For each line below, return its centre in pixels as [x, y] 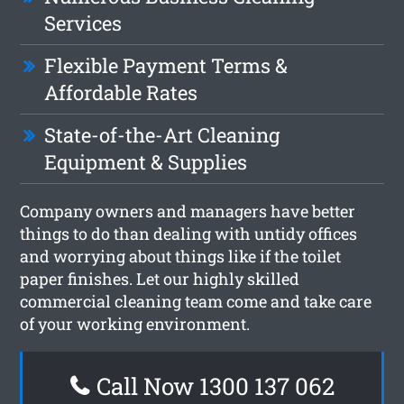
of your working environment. [135, 323]
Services [83, 23]
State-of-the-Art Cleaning [162, 134]
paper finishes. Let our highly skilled [160, 278]
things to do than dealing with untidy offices [189, 233]
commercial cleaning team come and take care [196, 301]
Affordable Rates [121, 92]
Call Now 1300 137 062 [212, 386]
